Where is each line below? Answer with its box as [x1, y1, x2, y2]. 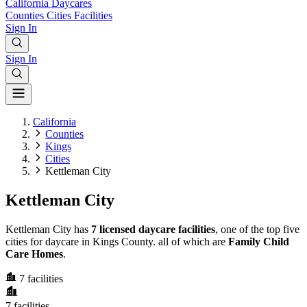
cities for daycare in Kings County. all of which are [5, 235, 228, 247]
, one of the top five [215, 223, 299, 235]
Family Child [228, 235, 289, 247]
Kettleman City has [5, 223, 91, 235]
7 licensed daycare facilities [91, 223, 215, 235]
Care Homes [5, 247, 63, 260]
